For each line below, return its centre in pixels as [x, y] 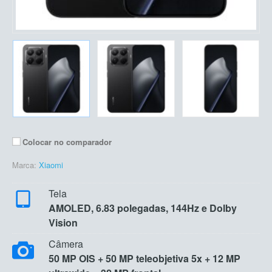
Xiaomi [51, 165]
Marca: [24, 165]
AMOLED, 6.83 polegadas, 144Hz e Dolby [143, 208]
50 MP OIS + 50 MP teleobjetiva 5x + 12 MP [144, 259]
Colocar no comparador [67, 142]
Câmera [66, 244]
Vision [63, 223]
